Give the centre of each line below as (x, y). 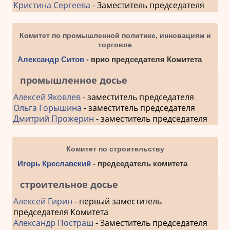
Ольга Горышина (47, 108)
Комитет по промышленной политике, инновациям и (115, 35)
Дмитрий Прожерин (53, 118)
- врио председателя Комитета (143, 59)
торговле (115, 44)
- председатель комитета (140, 163)
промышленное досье (73, 80)
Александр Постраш (53, 223)
